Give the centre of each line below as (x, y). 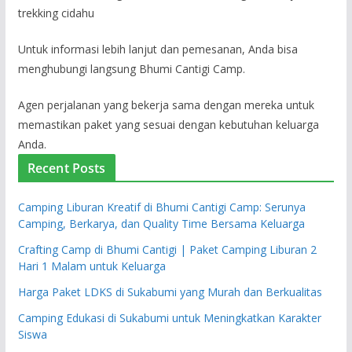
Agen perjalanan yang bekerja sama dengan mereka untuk (166, 104)
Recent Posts (66, 168)
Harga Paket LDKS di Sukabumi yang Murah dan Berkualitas (170, 291)
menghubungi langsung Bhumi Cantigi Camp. (131, 68)
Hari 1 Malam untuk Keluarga (92, 266)
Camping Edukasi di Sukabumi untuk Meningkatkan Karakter (169, 317)
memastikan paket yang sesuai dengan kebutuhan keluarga (168, 124)
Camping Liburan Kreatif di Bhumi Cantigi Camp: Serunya (161, 207)
